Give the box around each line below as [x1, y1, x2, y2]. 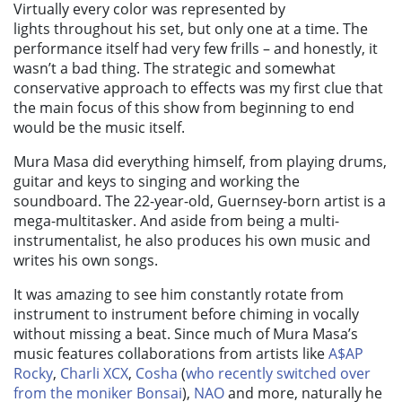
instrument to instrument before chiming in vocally [13, 304, 359, 325]
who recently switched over [186, 363, 371, 384]
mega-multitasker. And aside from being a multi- [13, 211, 339, 232]
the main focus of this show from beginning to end [13, 98, 354, 118]
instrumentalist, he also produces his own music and [13, 231, 371, 251]
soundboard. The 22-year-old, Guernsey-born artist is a [13, 191, 386, 212]
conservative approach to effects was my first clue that [13, 78, 383, 99]
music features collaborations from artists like [13, 344, 328, 364]
